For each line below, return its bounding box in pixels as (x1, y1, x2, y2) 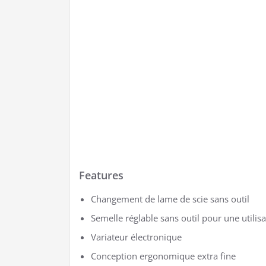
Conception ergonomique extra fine (91, 250, 236, 262)
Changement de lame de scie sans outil (91, 193, 249, 205)
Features (79, 168, 123, 182)
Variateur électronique (91, 231, 182, 243)
